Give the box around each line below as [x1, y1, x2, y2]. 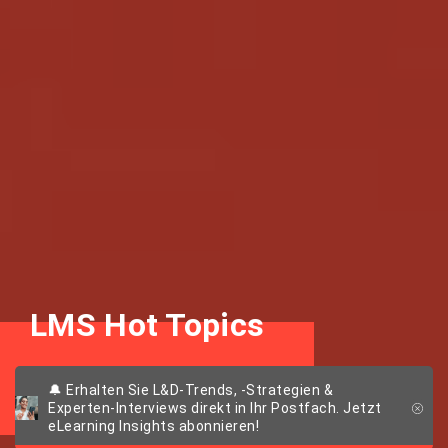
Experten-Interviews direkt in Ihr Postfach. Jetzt [48, 400, 382, 416]
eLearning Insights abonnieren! [48, 418, 260, 434]
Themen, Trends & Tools [30, 371, 224, 390]
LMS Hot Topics [30, 306, 265, 344]
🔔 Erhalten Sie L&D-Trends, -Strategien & [48, 382, 334, 398]
